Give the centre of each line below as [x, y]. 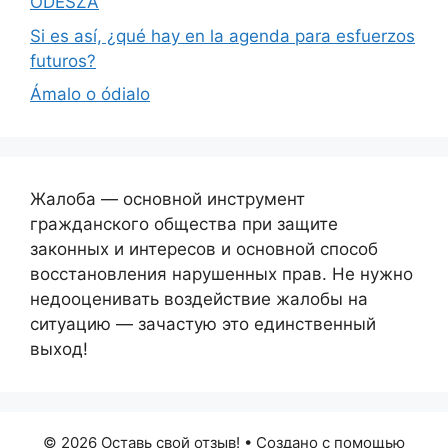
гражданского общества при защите [184, 224]
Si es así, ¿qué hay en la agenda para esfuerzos [222, 35]
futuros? [63, 60]
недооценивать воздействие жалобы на [199, 299]
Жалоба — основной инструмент [167, 199]
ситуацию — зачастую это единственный [203, 324]
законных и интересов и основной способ [204, 249]
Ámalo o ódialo [90, 94]
